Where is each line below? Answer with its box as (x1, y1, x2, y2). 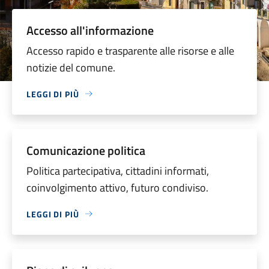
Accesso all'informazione (26, 20, 154, 40)
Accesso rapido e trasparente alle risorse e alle (26, 42, 234, 59)
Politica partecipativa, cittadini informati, (26, 162, 209, 179)
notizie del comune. (26, 59, 115, 76)
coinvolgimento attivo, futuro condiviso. (26, 179, 208, 196)
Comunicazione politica (26, 141, 145, 160)
